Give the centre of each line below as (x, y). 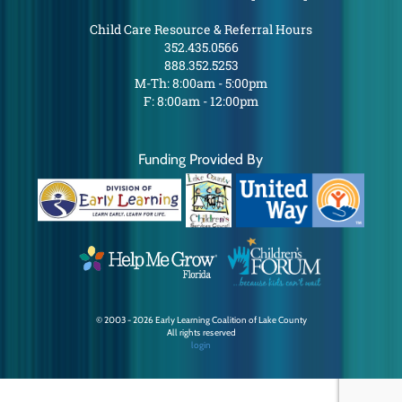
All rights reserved (201, 332)
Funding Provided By (201, 159)
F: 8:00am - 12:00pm (201, 101)
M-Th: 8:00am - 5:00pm (201, 83)
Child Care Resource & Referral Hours (201, 29)
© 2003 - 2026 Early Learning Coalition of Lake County (201, 319)
